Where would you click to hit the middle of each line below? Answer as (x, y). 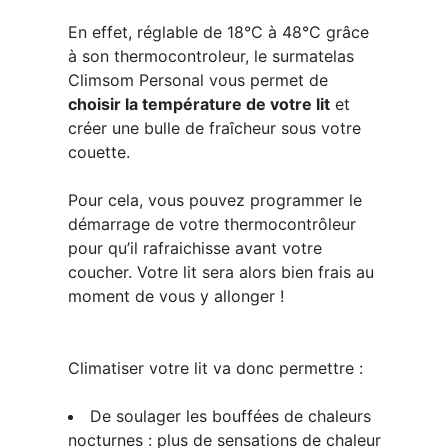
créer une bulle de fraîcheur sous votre (214, 128)
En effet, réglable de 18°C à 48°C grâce (218, 32)
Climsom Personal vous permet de (197, 80)
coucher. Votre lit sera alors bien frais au (220, 272)
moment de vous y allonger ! (175, 296)
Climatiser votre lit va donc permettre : (215, 368)
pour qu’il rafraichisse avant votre (194, 248)
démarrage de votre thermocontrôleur (211, 224)
